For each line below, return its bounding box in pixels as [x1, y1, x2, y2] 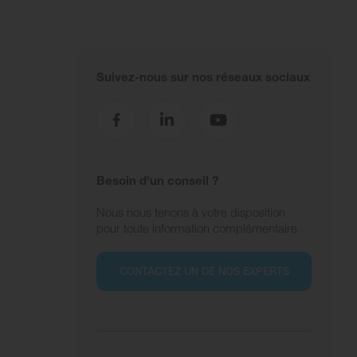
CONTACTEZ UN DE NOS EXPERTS [119, 265, 289, 277]
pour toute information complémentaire [96, 220, 297, 235]
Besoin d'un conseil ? [96, 172, 218, 187]
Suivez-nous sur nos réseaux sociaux [96, 69, 310, 84]
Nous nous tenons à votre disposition [96, 204, 285, 219]
